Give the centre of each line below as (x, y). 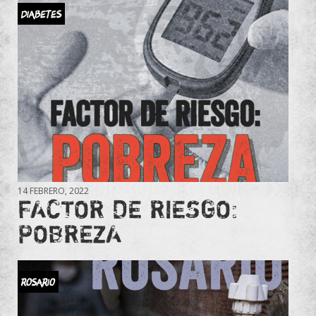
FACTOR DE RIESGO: (128, 208)
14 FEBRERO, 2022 (53, 190)
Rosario (38, 281)
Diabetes (41, 13)
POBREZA (69, 233)
